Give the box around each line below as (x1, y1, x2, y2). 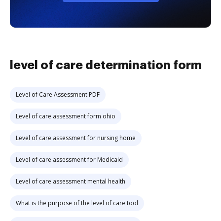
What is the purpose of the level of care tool (16, 199, 138, 207)
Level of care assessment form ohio (16, 112, 115, 120)
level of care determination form (10, 59, 202, 71)
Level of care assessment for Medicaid (16, 155, 123, 164)
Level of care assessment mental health (16, 177, 125, 185)
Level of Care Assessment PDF (16, 90, 100, 99)
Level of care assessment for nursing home (16, 134, 136, 142)
